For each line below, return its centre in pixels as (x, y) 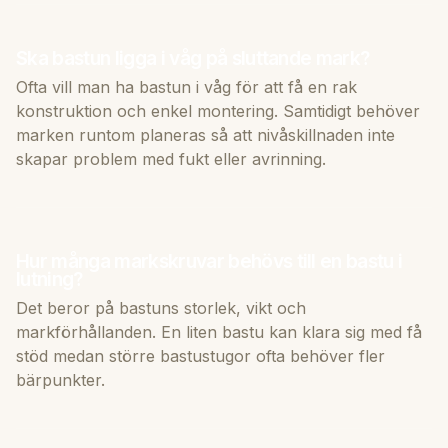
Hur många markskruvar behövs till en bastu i (209, 260)
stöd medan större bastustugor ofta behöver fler (200, 355)
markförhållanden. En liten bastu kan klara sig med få (219, 331)
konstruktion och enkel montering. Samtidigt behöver (218, 110)
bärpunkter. (60, 379)
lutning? (49, 278)
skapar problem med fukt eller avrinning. (171, 158)
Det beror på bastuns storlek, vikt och (161, 307)
